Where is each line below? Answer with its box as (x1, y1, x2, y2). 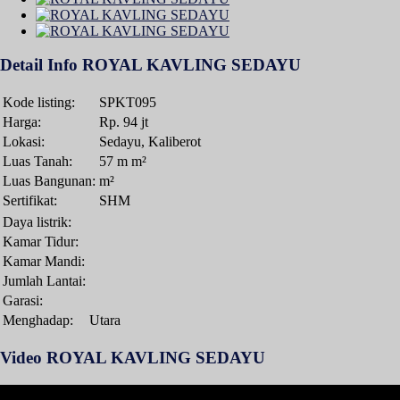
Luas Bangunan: (3, 173, 96, 189)
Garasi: (3, 293, 43, 309)
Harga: (3, 114, 41, 130)
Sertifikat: (3, 193, 57, 209)
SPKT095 (99, 95, 156, 111)
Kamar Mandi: (3, 254, 85, 270)
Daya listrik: (3, 214, 71, 230)
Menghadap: (3, 312, 73, 329)
